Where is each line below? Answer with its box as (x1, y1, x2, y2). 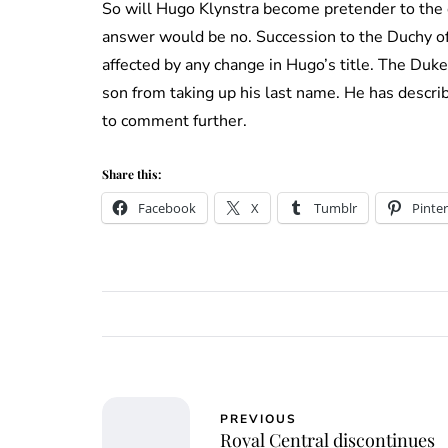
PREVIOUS (220, 411, 297, 428)
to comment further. (102, 109, 247, 132)
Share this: (102, 165, 161, 182)
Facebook (138, 198, 196, 217)
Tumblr (314, 198, 357, 217)
